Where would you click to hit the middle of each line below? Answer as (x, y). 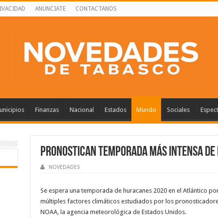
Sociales (178, 109)
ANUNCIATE (50, 9)
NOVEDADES (64, 167)
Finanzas (47, 109)
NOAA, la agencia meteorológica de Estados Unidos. (113, 212)
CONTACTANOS (96, 9)
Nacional (82, 109)
